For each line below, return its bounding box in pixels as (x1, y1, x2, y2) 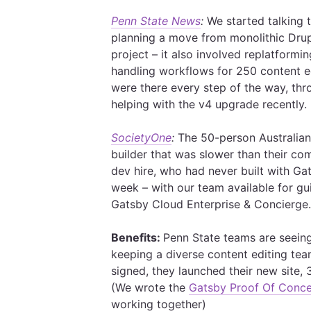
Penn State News (111, 14, 201, 28)
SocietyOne (111, 131, 171, 144)
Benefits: (111, 230, 163, 244)
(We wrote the (111, 280, 189, 294)
